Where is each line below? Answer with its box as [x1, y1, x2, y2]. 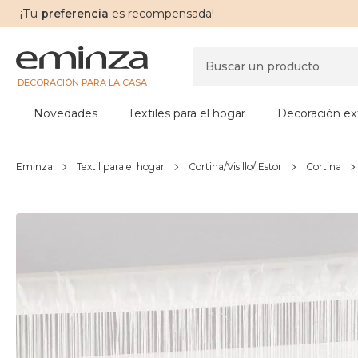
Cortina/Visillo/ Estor [189, 161, 282, 173]
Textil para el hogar [77, 161, 165, 173]
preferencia [38, 6, 109, 21]
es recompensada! [109, 6, 214, 21]
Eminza [16, 161, 53, 173]
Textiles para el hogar [127, 106, 245, 121]
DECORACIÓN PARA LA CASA [17, 76, 147, 88]
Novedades [34, 106, 97, 121]
